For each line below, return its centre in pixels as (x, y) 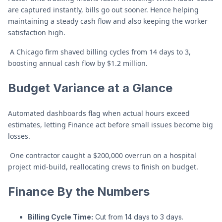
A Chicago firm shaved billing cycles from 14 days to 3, (99, 52)
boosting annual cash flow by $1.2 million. (79, 63)
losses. (19, 136)
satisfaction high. (37, 32)
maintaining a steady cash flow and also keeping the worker (108, 21)
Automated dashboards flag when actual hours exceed (99, 113)
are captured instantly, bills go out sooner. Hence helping (103, 10)
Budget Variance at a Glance (90, 88)
